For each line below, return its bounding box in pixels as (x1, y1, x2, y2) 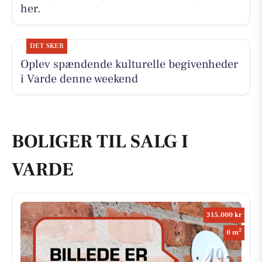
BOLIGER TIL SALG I (12, 129, 188, 154)
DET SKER (29, 41, 64, 50)
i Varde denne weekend (20, 71, 138, 87)
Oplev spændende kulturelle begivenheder (20, 56, 238, 72)
